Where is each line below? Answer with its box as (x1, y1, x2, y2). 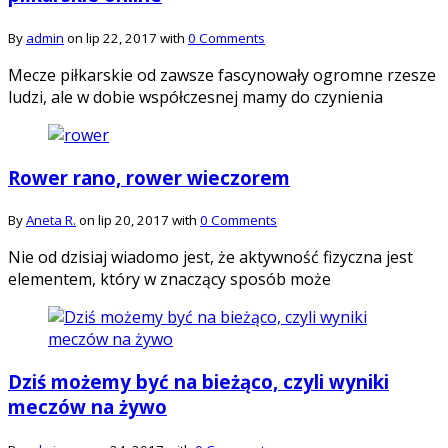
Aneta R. (26, 211, 76, 230)
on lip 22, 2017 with (64, 28, 188, 47)
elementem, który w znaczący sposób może (8, 268, 331, 291)
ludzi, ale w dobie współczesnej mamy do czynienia (8, 85, 383, 108)
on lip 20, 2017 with (76, 211, 200, 230)
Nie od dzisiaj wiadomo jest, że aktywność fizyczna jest (8, 246, 413, 269)
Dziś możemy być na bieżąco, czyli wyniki (8, 368, 389, 394)
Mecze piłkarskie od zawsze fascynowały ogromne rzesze (8, 63, 436, 86)
